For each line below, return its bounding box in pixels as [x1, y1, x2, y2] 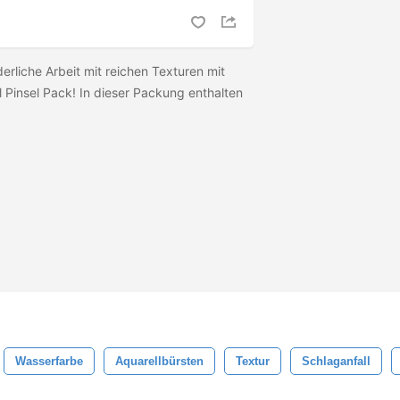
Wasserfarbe [15, 354, 83, 368]
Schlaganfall [302, 354, 371, 368]
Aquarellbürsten [115, 354, 204, 368]
